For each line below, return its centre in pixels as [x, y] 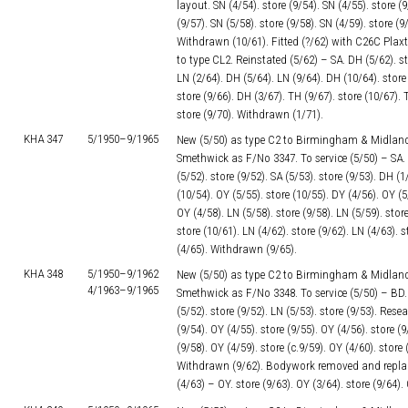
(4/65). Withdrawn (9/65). [237, 249]
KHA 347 [43, 139]
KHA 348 [43, 274]
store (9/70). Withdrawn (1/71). [250, 114]
